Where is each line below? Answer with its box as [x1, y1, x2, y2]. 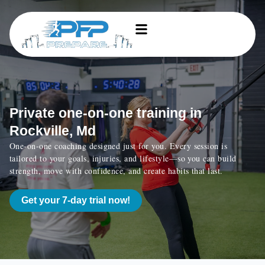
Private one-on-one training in [9, 105, 202, 121]
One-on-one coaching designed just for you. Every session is [9, 140, 228, 151]
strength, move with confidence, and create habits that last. [9, 165, 223, 176]
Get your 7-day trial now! [21, 195, 130, 205]
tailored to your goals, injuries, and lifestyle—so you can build [9, 153, 237, 164]
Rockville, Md [9, 123, 96, 138]
